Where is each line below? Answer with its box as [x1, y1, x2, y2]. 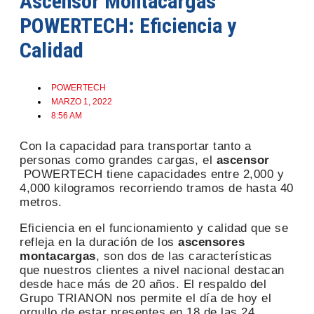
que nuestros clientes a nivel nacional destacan [20, 263, 285, 277]
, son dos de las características [95, 249, 273, 263]
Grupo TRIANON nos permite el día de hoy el [20, 291, 271, 305]
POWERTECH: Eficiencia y [20, 13, 236, 38]
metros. [20, 195, 62, 209]
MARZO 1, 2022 [51, 96, 112, 107]
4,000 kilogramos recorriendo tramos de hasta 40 [20, 181, 294, 195]
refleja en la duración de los [20, 235, 178, 249]
